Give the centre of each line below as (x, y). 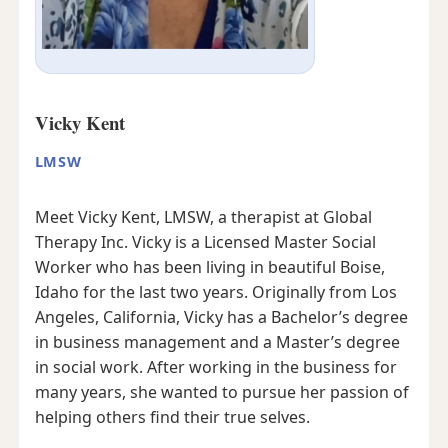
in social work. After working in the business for (215, 366)
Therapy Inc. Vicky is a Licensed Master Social (205, 241)
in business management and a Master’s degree (217, 341)
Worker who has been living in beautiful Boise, (209, 266)
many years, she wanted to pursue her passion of (221, 391)
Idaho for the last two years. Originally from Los (215, 291)
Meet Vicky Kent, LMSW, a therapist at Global (203, 216)
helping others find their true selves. (172, 416)
